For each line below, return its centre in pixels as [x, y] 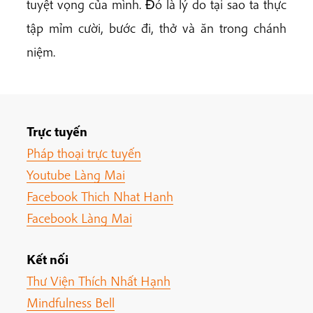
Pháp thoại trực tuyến [84, 153]
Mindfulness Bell [71, 303]
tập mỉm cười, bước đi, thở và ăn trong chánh [156, 28]
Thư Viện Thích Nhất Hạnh [99, 281]
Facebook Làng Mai [79, 218]
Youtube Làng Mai [76, 174]
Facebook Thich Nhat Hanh [100, 196]
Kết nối [48, 260]
